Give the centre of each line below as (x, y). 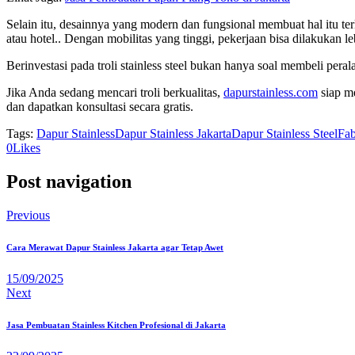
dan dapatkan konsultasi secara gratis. (100, 106)
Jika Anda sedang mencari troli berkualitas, (115, 92)
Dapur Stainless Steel (284, 133)
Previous (28, 215)
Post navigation (69, 181)
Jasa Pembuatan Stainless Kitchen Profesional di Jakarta (116, 324)
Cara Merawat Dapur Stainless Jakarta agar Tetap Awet (115, 247)
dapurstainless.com (271, 92)
